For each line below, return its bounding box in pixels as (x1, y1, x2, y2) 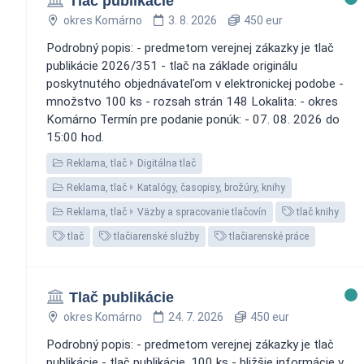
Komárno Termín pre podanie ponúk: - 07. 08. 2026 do (46, 111, 340, 127)
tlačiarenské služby (111, 230, 199, 242)
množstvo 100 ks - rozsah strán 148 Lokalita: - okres (46, 93, 338, 109)
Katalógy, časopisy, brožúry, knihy (137, 181, 285, 193)
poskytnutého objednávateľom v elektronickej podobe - (46, 76, 344, 91)
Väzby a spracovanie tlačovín (137, 206, 266, 218)
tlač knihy (294, 206, 339, 218)
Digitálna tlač (137, 157, 196, 169)
